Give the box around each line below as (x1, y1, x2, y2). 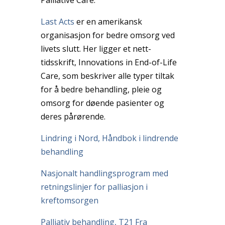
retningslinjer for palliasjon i (40, 181, 148, 192)
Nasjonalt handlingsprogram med (40, 167, 168, 179)
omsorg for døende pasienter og (40, 97, 164, 108)
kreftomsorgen (40, 194, 98, 206)
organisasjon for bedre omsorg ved (40, 29, 175, 41)
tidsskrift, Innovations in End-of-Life (40, 56, 177, 68)
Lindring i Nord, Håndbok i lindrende (40, 132, 178, 144)
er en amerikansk (74, 16, 142, 27)
